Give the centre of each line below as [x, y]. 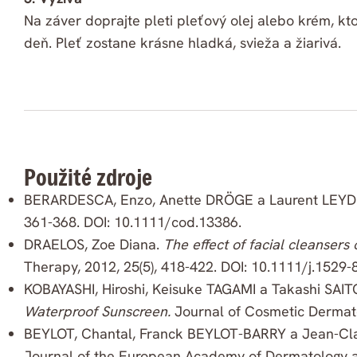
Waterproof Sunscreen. [97, 312]
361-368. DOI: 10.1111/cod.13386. [133, 222]
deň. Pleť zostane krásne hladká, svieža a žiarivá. [182, 43]
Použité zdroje [88, 178]
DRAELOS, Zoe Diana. [94, 245]
